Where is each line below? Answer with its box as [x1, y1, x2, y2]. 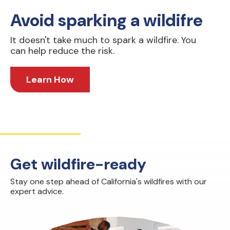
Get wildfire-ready [10, 154, 146, 174]
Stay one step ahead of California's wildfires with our [10, 176, 207, 187]
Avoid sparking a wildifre [10, 9, 203, 31]
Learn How [26, 73, 74, 86]
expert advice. [10, 186, 64, 197]
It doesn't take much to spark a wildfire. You [10, 34, 196, 46]
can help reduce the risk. [10, 45, 114, 57]
